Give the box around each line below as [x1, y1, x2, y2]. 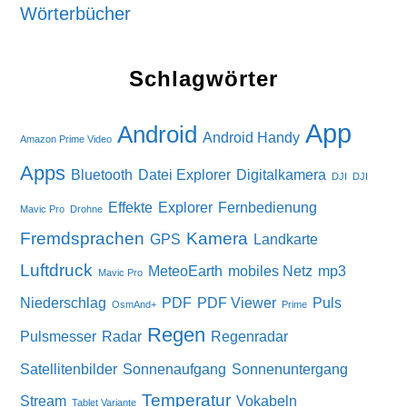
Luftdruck [20, 261, 94, 280]
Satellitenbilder [20, 362, 118, 377]
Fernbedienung [218, 200, 318, 215]
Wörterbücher [20, 4, 132, 24]
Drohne [70, 203, 104, 214]
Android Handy [203, 130, 301, 145]
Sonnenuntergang [232, 362, 349, 377]
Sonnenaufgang [123, 362, 227, 377]
